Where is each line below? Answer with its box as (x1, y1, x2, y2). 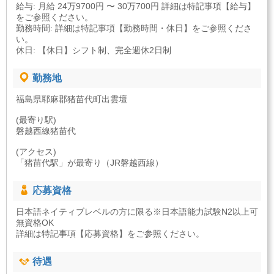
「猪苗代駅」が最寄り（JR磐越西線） (16, 158, 163, 168)
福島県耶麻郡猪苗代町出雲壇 (16, 94, 127, 105)
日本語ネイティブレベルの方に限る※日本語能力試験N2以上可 (16, 207, 258, 217)
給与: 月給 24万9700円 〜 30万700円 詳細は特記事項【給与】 (16, 1, 256, 11)
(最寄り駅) (16, 115, 56, 125)
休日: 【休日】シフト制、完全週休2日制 (16, 45, 171, 55)
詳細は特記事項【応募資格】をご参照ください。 (16, 229, 204, 239)
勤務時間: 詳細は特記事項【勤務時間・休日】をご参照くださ (16, 23, 252, 33)
